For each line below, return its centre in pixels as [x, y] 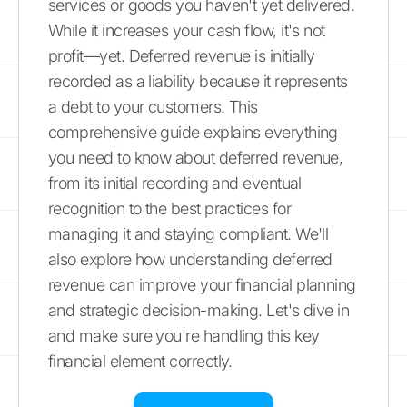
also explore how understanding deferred [190, 259]
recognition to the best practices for [170, 208]
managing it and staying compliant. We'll [189, 233]
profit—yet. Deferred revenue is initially [182, 55]
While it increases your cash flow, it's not [187, 30]
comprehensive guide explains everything [193, 132]
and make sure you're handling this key [184, 335]
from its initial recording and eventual [175, 183]
